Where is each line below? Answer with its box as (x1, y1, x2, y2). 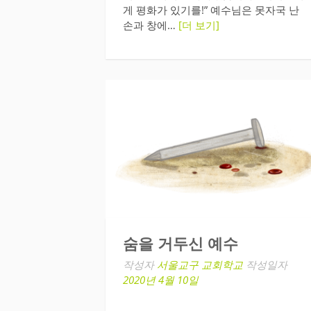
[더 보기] (178, 18, 219, 33)
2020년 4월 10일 (123, 273, 199, 287)
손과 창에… (123, 18, 178, 33)
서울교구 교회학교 (157, 258, 243, 272)
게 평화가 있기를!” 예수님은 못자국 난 (123, 3, 299, 17)
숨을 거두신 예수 (123, 235, 238, 253)
